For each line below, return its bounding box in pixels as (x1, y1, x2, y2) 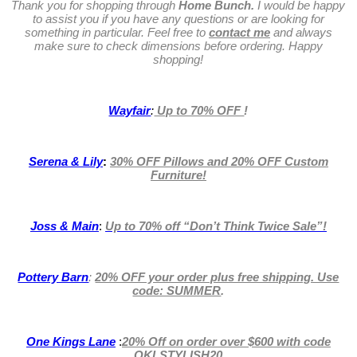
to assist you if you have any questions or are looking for (32, 12, 324, 26)
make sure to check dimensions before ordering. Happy (33, 39, 323, 53)
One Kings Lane (25, 335, 116, 349)
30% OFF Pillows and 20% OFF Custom (109, 155, 328, 169)
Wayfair (108, 104, 151, 118)
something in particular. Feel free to (24, 25, 209, 40)
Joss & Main (29, 219, 99, 233)
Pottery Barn (18, 270, 89, 284)
